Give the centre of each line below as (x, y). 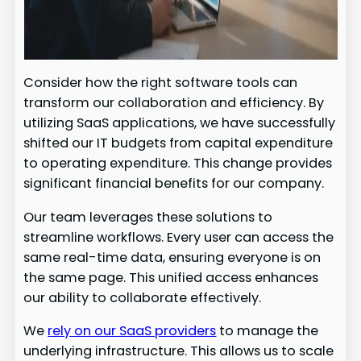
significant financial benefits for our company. (174, 184)
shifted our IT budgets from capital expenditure (178, 143)
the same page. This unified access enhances (171, 277)
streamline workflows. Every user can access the (179, 237)
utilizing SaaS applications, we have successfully (180, 123)
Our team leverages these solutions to (148, 217)
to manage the (268, 330)
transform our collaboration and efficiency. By (174, 103)
